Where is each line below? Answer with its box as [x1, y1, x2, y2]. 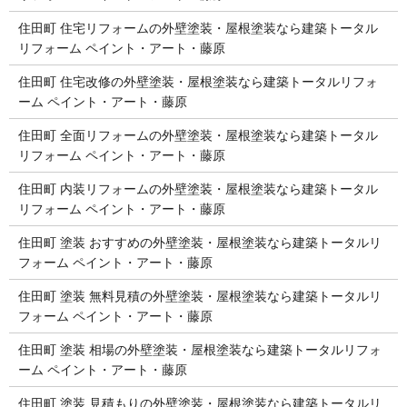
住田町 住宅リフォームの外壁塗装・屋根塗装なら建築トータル [17, 20, 378, 35]
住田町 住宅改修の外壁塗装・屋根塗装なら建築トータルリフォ [17, 74, 378, 89]
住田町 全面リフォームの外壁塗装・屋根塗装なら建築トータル [17, 127, 378, 143]
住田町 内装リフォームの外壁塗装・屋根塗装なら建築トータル [17, 181, 378, 196]
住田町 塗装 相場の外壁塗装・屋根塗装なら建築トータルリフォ [17, 342, 382, 357]
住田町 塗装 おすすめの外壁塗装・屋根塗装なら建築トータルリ [17, 234, 382, 250]
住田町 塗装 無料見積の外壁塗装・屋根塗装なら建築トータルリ [17, 288, 382, 303]
